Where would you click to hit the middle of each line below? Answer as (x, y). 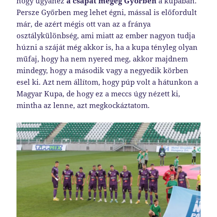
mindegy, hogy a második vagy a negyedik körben (103, 70)
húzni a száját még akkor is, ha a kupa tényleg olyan (107, 47)
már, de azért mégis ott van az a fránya (84, 23)
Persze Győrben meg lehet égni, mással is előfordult (107, 12)
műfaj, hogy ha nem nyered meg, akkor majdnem (102, 58)
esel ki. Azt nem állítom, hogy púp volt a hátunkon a (108, 82)
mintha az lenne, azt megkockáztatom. (83, 105)
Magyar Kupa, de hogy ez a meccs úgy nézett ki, (99, 93)
